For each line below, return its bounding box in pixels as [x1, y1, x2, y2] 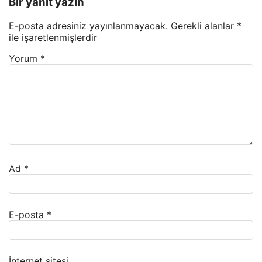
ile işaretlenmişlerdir [9, 31, 97, 43]
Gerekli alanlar [171, 19, 237, 32]
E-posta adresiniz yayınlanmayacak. [9, 19, 168, 32]
